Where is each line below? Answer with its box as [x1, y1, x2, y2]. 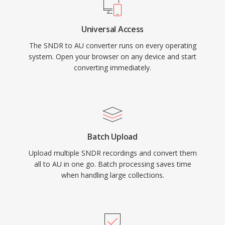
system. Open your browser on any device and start [29, 52, 196, 61]
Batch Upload [87, 131, 138, 142]
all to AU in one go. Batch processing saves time [34, 159, 191, 169]
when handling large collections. [61, 170, 164, 180]
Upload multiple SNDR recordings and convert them [28, 148, 197, 158]
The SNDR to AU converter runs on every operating [29, 41, 196, 50]
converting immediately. [74, 63, 151, 72]
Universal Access [81, 24, 144, 35]
